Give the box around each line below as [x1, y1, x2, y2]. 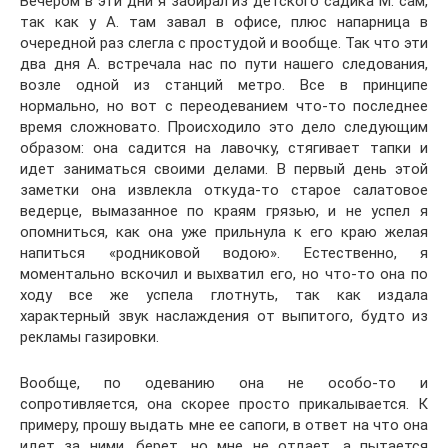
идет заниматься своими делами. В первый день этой [20, 160, 428, 178]
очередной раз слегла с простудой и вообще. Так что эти [20, 34, 428, 52]
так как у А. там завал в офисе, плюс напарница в [20, 13, 428, 31]
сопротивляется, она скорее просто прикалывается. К [20, 395, 428, 413]
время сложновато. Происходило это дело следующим [20, 118, 428, 136]
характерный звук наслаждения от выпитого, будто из [20, 307, 428, 325]
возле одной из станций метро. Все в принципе [20, 76, 428, 94]
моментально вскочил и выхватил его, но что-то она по [20, 265, 428, 283]
